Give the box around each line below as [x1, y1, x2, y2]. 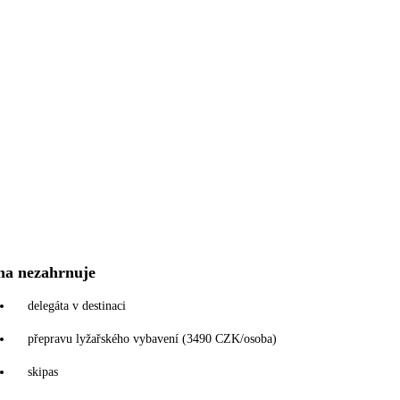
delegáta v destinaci [28, 298, 126, 312]
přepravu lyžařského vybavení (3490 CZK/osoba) [28, 331, 277, 346]
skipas [28, 364, 58, 379]
